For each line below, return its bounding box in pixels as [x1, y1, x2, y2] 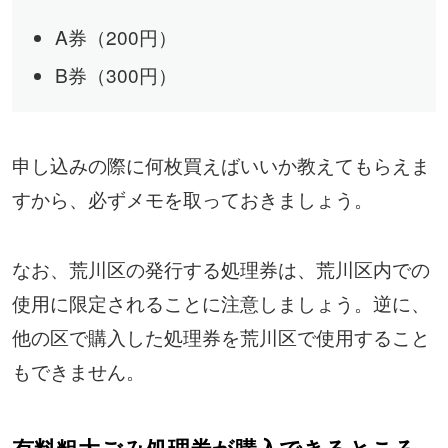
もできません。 [11, 356, 145, 384]
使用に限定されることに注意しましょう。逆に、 [11, 288, 430, 316]
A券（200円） [54, 22, 177, 50]
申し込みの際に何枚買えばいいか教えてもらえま [11, 150, 430, 178]
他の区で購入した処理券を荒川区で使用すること [11, 322, 430, 350]
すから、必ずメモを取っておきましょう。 [11, 184, 373, 212]
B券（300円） [54, 60, 177, 88]
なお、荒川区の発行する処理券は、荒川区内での [11, 254, 430, 282]
